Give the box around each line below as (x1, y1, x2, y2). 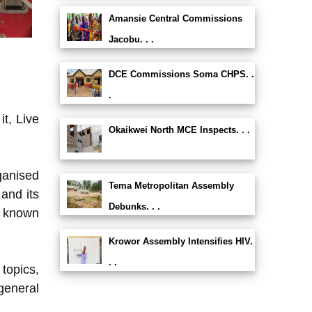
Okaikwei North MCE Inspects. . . (108, 125, 250, 135)
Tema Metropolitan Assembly (108, 180, 234, 191)
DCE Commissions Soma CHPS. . (108, 69, 254, 79)
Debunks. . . (108, 201, 160, 212)
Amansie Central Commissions (108, 13, 242, 24)
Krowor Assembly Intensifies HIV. (108, 236, 253, 247)
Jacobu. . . (108, 34, 154, 45)
